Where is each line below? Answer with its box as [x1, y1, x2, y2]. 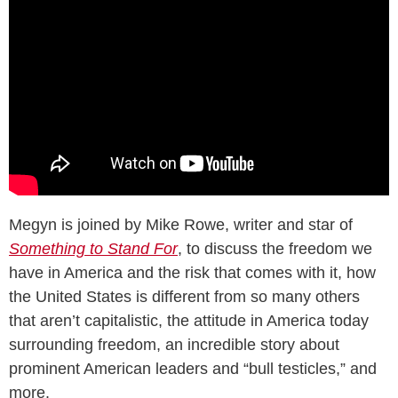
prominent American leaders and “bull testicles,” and [9, 359, 377, 378]
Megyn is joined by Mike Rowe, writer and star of [9, 215, 353, 234]
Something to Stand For [9, 239, 178, 258]
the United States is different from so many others [9, 287, 360, 306]
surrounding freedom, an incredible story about [9, 335, 339, 354]
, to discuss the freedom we [178, 239, 372, 258]
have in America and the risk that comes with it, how [9, 263, 376, 282]
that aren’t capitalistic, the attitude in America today [9, 311, 369, 330]
